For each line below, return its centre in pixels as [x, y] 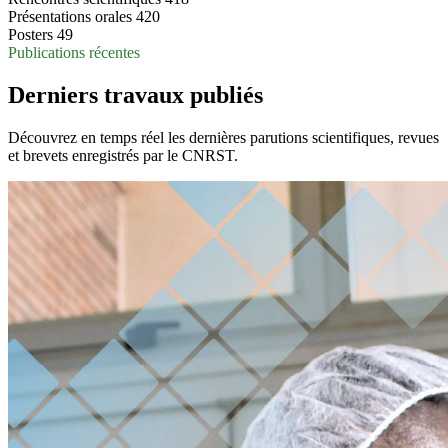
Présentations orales [70, 17]
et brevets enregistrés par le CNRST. [123, 156]
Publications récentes [74, 53]
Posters [30, 35]
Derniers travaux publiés [135, 95]
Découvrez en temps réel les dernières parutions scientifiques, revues [223, 138]
